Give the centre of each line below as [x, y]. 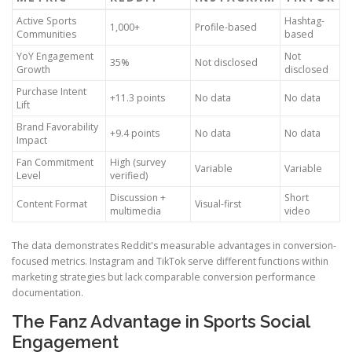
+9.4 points [135, 134]
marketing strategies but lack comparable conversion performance [164, 277]
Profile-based [226, 27]
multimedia [136, 211]
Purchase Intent [51, 92]
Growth [33, 70]
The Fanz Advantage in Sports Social [161, 322]
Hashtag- [304, 21]
